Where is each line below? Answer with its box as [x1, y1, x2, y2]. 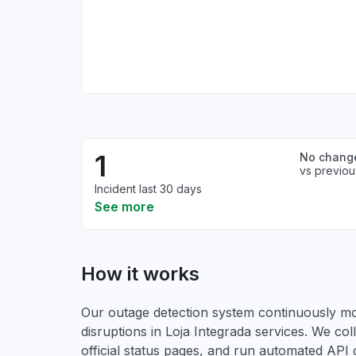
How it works [81, 262, 199, 285]
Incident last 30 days [95, 182, 202, 195]
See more [95, 199, 154, 215]
